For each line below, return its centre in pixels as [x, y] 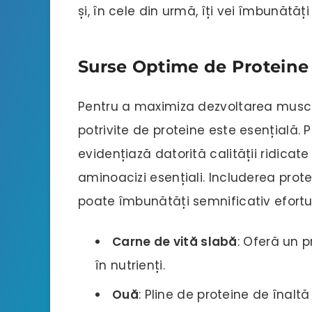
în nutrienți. [130, 266]
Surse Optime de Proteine [194, 67]
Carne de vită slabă [175, 242]
